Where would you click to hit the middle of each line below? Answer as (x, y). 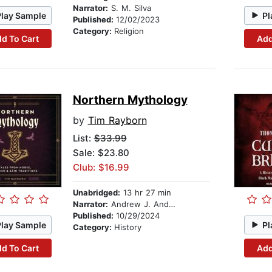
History (127, 227)
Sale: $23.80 (101, 153)
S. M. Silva (129, 8)
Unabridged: (96, 193)
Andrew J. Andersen (138, 204)
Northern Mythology (130, 100)
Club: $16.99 (101, 168)
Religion (129, 31)
